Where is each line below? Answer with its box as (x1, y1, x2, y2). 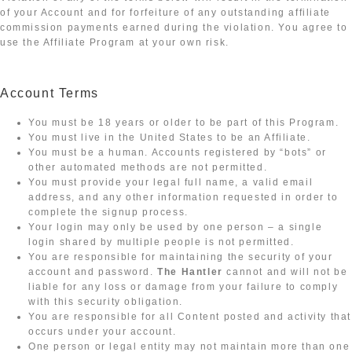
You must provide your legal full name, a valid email (28, 176, 313, 188)
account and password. (28, 266, 158, 277)
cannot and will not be (222, 266, 348, 277)
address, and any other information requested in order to (28, 191, 339, 203)
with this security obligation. (28, 295, 184, 307)
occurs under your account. (28, 325, 177, 337)
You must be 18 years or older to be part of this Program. (28, 116, 339, 128)
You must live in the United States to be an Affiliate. (28, 131, 311, 143)
